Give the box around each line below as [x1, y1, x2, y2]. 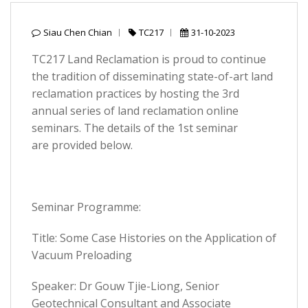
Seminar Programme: [32, 199, 141, 214]
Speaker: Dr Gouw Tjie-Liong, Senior [32, 278, 219, 294]
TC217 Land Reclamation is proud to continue [32, 52, 266, 67]
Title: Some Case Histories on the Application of [32, 230, 276, 245]
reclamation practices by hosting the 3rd [32, 86, 239, 101]
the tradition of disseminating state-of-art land [32, 69, 273, 84]
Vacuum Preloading [32, 247, 135, 263]
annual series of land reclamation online [32, 103, 239, 118]
